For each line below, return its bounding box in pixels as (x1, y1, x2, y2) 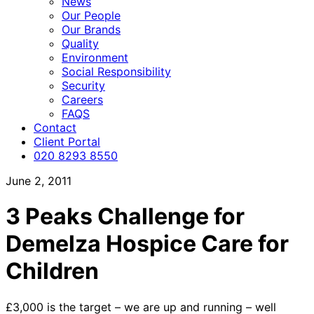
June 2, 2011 (6, 174, 71, 188)
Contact (34, 121, 76, 135)
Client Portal (34, 135, 100, 149)
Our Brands (62, 22, 121, 36)
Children (6, 257, 99, 285)
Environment (62, 50, 128, 64)
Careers (62, 93, 103, 107)
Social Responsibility (62, 64, 171, 78)
